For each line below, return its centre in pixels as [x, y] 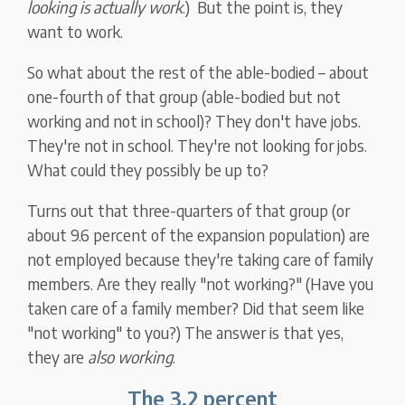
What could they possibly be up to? [148, 170]
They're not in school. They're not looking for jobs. [198, 146]
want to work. [75, 32]
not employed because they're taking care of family [201, 259]
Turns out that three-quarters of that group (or [189, 211]
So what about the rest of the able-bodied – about [198, 72]
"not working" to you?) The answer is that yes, [186, 333]
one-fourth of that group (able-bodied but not [184, 97]
